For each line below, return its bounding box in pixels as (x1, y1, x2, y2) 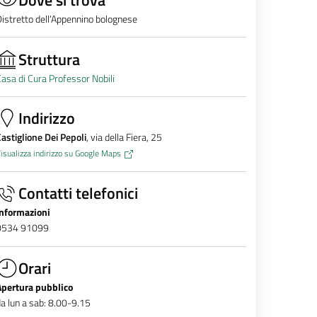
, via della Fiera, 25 (86, 129, 162, 146)
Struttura (18, 47, 80, 71)
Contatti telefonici (18, 182, 138, 205)
